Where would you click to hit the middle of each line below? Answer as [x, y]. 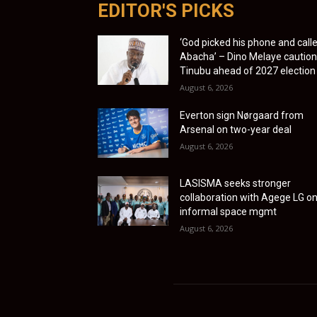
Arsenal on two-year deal [236, 130]
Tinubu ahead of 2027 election [248, 71]
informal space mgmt [228, 212]
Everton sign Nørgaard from [242, 116]
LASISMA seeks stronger [235, 184]
